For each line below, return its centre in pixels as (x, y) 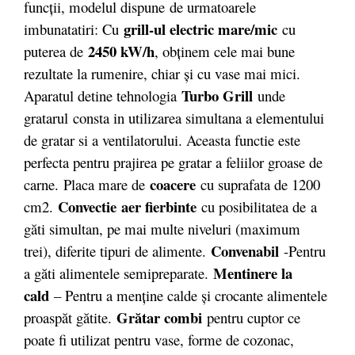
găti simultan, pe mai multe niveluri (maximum (162, 229)
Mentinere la (253, 273)
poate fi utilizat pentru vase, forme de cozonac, (159, 340)
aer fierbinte (161, 207)
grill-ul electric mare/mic (203, 29)
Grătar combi (162, 318)
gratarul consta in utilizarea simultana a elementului (174, 118)
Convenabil (245, 251)
